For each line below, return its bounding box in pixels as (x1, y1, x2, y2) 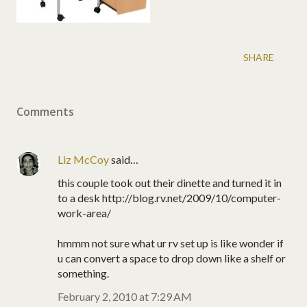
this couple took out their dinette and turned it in (58, 175, 282, 189)
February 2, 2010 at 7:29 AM (58, 289, 192, 303)
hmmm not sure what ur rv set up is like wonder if (58, 236, 284, 249)
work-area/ (58, 206, 111, 219)
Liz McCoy (58, 152, 109, 166)
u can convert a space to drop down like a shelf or (58, 251, 286, 265)
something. (58, 266, 109, 280)
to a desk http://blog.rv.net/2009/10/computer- (58, 191, 281, 204)
